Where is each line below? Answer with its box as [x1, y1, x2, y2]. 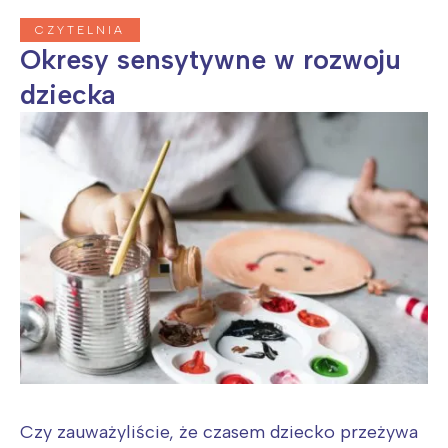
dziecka [20, 78, 116, 112]
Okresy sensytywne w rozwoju [20, 43, 401, 77]
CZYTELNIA [35, 23, 125, 38]
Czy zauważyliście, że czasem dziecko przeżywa [20, 421, 418, 444]
